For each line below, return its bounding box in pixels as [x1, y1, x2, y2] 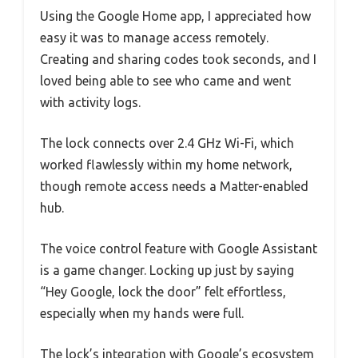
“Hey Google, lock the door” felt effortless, [40, 284, 286, 299]
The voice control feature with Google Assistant [40, 241, 317, 256]
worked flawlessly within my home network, [40, 157, 292, 172]
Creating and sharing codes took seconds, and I [40, 51, 316, 66]
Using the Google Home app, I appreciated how [40, 8, 311, 23]
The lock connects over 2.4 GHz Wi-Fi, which [40, 135, 294, 150]
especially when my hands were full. [40, 305, 244, 320]
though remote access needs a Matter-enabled [40, 178, 308, 193]
